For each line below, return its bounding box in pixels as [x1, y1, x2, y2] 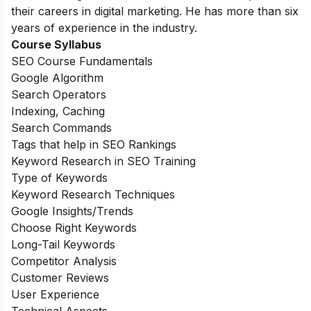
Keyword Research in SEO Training [11, 153, 196, 168]
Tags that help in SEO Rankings [11, 137, 176, 151]
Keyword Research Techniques [11, 187, 175, 201]
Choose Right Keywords [11, 220, 137, 235]
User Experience [11, 287, 99, 301]
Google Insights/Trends [11, 203, 133, 218]
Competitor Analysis [11, 253, 117, 268]
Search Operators [11, 87, 106, 101]
